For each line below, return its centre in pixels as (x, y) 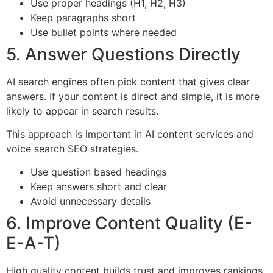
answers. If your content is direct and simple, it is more (133, 96)
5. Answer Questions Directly (123, 54)
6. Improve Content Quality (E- (129, 223)
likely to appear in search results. (82, 111)
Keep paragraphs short (83, 17)
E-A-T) (34, 243)
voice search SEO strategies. (72, 148)
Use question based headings (98, 172)
